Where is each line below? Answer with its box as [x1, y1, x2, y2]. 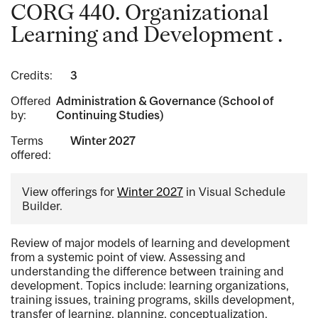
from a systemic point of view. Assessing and [11, 250, 246, 265]
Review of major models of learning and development [11, 236, 290, 251]
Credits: [11, 68, 53, 83]
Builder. [22, 199, 62, 214]
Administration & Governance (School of [56, 94, 275, 109]
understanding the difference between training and [11, 264, 284, 279]
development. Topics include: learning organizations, [11, 278, 289, 293]
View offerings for [22, 185, 117, 199]
